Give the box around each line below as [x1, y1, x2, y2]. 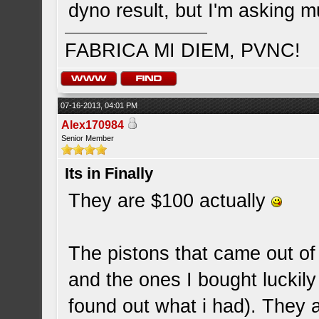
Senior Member [61, 134, 115, 142]
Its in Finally [65, 164, 154, 182]
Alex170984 [61, 119, 125, 131]
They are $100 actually [68, 190, 272, 211]
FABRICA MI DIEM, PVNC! [65, 40, 301, 61]
